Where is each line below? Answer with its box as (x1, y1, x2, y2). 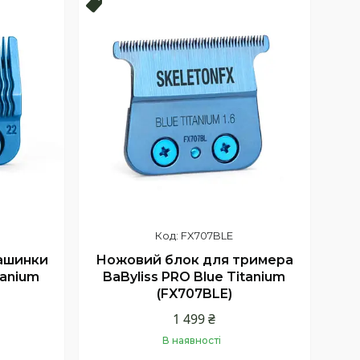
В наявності (162, 334, 222, 347)
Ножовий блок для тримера (95, 252, 293, 268)
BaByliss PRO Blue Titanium (103, 269, 286, 285)
